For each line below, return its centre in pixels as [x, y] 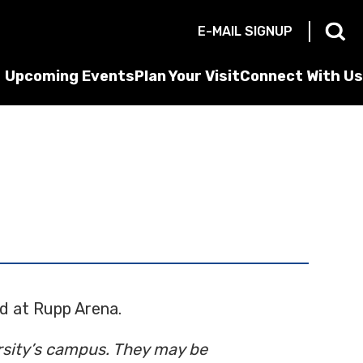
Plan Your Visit [187, 76]
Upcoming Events [70, 76]
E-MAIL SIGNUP [245, 31]
